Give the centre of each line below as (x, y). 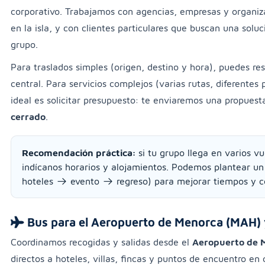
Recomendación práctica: (79, 153)
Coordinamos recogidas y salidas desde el (101, 242)
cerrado (28, 117)
